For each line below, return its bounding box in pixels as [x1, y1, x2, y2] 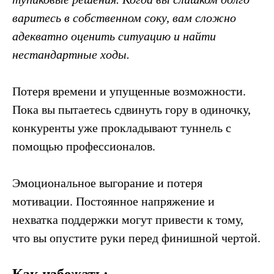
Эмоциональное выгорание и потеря [12, 176, 202, 190]
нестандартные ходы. [12, 48, 130, 61]
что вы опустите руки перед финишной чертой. [12, 231, 261, 245]
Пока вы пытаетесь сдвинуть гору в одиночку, [12, 103, 251, 116]
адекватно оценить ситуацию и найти [12, 29, 216, 43]
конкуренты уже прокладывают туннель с [12, 121, 231, 135]
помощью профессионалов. [12, 139, 155, 153]
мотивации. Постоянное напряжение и [12, 194, 215, 208]
